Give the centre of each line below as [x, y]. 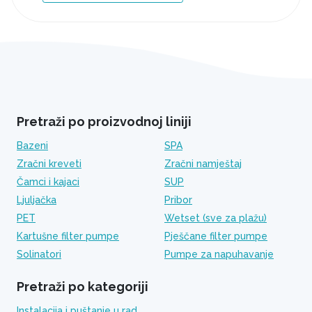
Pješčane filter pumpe [216, 236]
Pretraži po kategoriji [83, 287]
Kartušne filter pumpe [68, 236]
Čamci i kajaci [48, 182]
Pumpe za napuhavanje [219, 254]
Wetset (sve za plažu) [216, 218]
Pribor [178, 200]
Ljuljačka [37, 200]
